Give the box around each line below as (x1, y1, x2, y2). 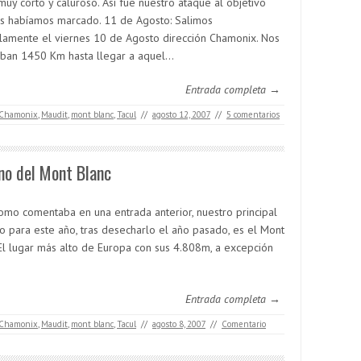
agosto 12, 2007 (152, 109, 210, 121)
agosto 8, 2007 (152, 318, 205, 330)
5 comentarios (226, 109, 280, 121)
